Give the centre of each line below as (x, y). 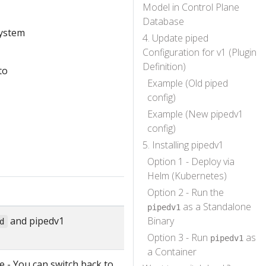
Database (163, 21)
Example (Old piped (188, 83)
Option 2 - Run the (186, 192)
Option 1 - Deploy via (191, 161)
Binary (161, 221)
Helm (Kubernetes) (187, 176)
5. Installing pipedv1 (183, 145)
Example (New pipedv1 (195, 114)
